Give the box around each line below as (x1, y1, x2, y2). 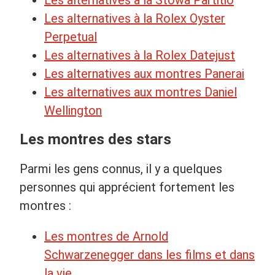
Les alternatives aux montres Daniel (44, 84, 237, 99)
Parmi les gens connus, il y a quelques (20, 161, 222, 176)
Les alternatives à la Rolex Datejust (44, 47, 235, 63)
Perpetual (44, 29, 97, 44)
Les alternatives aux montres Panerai (44, 66, 244, 81)
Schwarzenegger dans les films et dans (44, 247, 255, 262)
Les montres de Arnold (44, 228, 168, 244)
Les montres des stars (20, 130, 171, 148)
